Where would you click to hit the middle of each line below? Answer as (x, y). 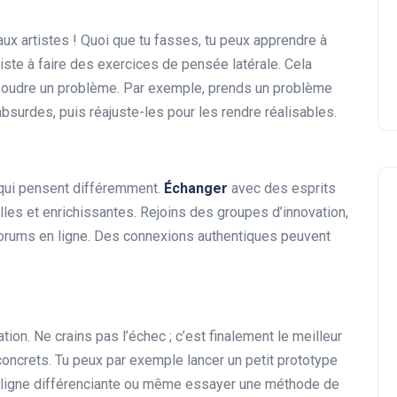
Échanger (196, 189)
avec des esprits (282, 189)
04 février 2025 (187, 19)
